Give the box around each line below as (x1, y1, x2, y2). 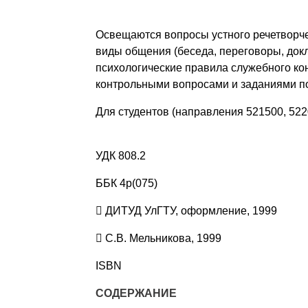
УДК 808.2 (95, 150, 146, 162)
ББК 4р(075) (95, 177, 157, 190)
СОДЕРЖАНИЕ (95, 287, 177, 300)
